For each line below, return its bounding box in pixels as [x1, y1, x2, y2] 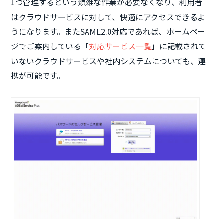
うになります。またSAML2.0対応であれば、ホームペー [11, 25, 206, 38]
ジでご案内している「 [11, 40, 89, 52]
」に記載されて [152, 40, 207, 52]
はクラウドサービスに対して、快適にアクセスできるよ [11, 11, 206, 23]
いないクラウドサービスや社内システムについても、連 [11, 55, 206, 67]
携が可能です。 [11, 69, 65, 82]
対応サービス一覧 [89, 40, 152, 52]
